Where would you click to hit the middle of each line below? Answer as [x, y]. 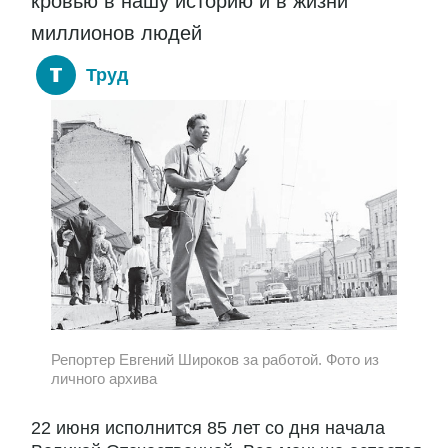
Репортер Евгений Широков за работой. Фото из [215, 359]
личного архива [104, 378]
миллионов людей [116, 32]
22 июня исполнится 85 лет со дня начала [208, 428]
